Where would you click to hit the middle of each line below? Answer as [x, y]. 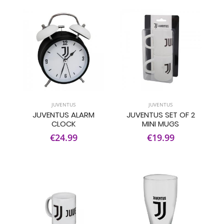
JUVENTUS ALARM [63, 115]
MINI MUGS [160, 124]
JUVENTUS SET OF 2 [160, 115]
